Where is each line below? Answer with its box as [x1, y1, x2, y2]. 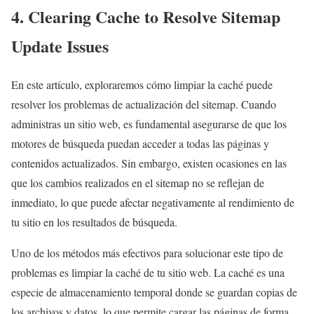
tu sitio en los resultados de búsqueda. [11, 214, 177, 230]
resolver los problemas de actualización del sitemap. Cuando [11, 97, 276, 112]
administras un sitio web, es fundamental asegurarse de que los [11, 116, 287, 132]
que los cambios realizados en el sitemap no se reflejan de [11, 175, 264, 191]
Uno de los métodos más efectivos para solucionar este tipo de [11, 245, 283, 261]
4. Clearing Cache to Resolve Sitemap [11, 4, 280, 29]
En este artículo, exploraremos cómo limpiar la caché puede [11, 77, 273, 93]
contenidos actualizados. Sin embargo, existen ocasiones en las [11, 156, 287, 171]
